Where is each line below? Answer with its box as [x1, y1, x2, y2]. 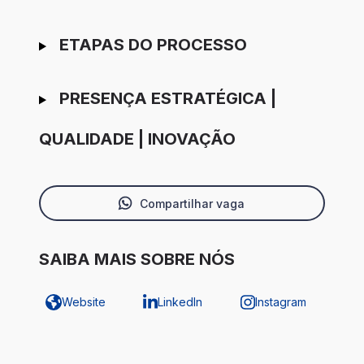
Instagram [254, 295, 306, 310]
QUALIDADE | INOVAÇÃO [39, 129, 236, 149]
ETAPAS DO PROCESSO [58, 35, 247, 55]
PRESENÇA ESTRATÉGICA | [58, 89, 276, 109]
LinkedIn [157, 295, 202, 310]
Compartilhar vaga [139, 196, 245, 210]
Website [62, 295, 106, 310]
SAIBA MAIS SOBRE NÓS [39, 249, 235, 270]
